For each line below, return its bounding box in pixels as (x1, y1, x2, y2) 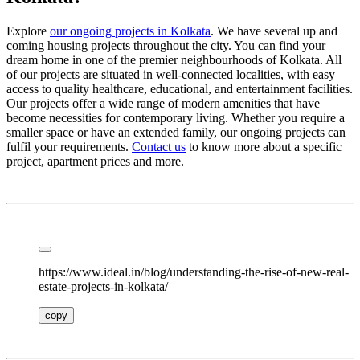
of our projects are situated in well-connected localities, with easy (6, 67, 335, 82)
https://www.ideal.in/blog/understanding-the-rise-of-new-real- (39, 265, 349, 280)
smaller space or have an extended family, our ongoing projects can (6, 125, 346, 140)
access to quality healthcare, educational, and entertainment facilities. (6, 82, 353, 96)
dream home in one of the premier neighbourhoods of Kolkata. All (6, 53, 342, 67)
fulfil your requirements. (6, 140, 132, 154)
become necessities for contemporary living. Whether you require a (6, 111, 345, 125)
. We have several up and (211, 24, 337, 39)
